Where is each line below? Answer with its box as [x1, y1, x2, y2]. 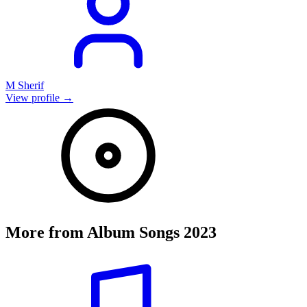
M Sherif [5, 79, 44, 91]
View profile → [5, 91, 73, 103]
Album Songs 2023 [87, 223, 217, 241]
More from [5, 223, 87, 241]
